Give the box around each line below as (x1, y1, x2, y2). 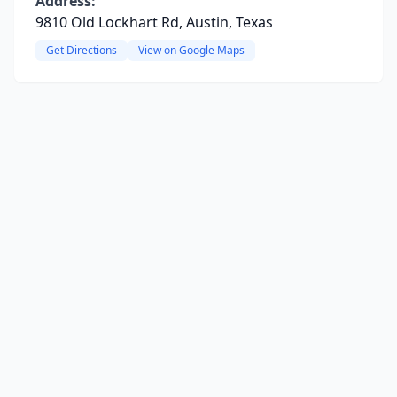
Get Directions (46, 43, 117, 58)
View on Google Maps (138, 43, 245, 58)
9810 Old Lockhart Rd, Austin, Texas (35, 12, 273, 32)
